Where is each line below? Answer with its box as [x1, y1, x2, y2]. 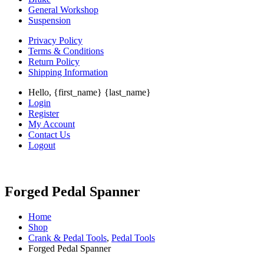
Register [28, 108, 59, 118]
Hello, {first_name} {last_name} [28, 87, 151, 97]
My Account [28, 119, 75, 129]
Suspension [28, 15, 71, 25]
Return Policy [28, 57, 80, 67]
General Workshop [28, 5, 98, 15]
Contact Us [28, 130, 70, 140]
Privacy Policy [28, 35, 82, 45]
